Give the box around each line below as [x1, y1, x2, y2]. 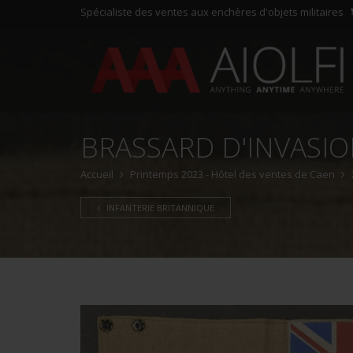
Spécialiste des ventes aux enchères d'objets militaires [80, 5, 344, 19]
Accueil [80, 167, 113, 181]
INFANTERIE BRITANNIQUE [104, 202, 214, 214]
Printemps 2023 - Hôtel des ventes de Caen [130, 167, 335, 181]
